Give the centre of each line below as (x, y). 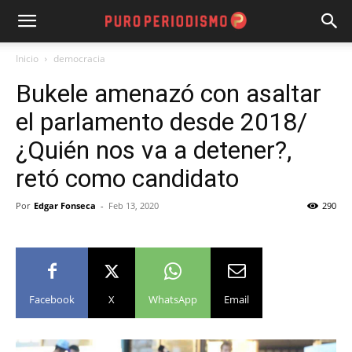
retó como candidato (127, 178)
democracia (79, 59)
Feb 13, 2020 (134, 205)
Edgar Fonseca (65, 205)
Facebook (52, 299)
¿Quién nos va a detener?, (154, 150)
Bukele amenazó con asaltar (169, 93)
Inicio (27, 59)
